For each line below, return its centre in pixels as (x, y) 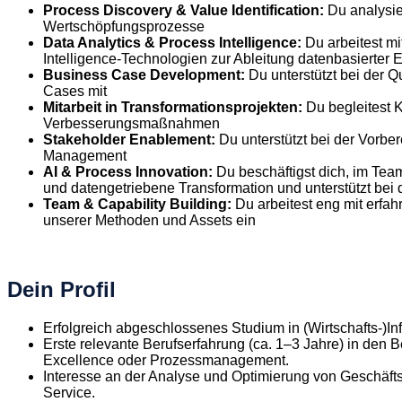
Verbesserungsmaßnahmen (131, 123)
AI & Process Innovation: (130, 171)
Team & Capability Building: (137, 204)
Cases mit (75, 91)
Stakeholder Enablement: (131, 139)
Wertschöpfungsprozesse (124, 26)
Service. (69, 392)
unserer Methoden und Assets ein (149, 220)
